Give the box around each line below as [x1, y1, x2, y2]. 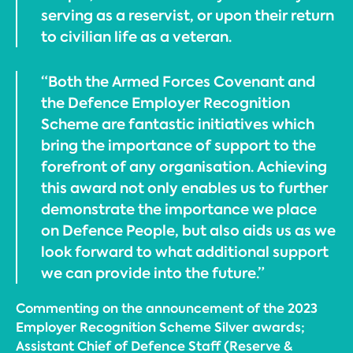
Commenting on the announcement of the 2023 [16, 299, 318, 318]
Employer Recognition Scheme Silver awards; [16, 318, 305, 336]
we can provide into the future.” [41, 263, 265, 283]
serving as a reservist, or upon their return [41, 6, 334, 25]
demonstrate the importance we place [41, 199, 317, 219]
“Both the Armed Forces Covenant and [41, 72, 315, 91]
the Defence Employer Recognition [41, 93, 290, 113]
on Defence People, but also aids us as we [41, 221, 336, 240]
